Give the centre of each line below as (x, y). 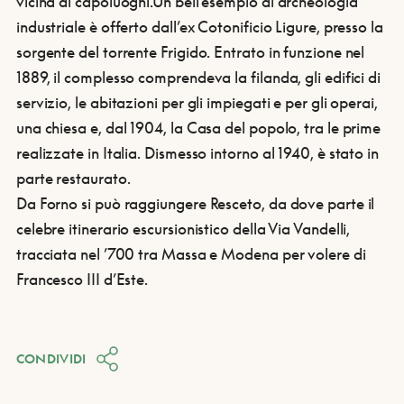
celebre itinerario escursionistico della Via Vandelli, (183, 229)
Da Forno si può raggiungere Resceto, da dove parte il (195, 203)
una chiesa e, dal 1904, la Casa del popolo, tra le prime (198, 128)
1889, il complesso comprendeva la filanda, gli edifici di (198, 77)
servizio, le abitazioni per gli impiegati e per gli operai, (197, 102)
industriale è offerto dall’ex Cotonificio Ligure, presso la (199, 27)
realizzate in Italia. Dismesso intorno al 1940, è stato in (197, 153)
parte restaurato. (73, 178)
